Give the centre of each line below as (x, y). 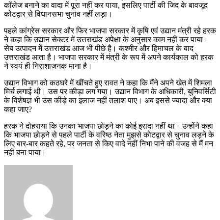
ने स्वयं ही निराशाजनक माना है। (48, 66)
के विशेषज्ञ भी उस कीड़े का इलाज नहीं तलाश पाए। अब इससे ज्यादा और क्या (108, 100)
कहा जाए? (18, 109)
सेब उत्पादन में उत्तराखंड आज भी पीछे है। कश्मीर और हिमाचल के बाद (99, 48)
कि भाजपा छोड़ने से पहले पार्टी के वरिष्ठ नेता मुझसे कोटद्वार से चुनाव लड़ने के (109, 135)
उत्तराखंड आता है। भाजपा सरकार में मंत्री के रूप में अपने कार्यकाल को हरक (109, 57)
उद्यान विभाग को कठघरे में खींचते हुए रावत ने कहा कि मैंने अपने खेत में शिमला (108, 82)
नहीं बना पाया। (25, 152)
